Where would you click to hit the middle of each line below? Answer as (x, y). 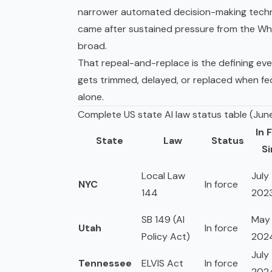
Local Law (163, 176)
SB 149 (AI (163, 220)
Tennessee (105, 263)
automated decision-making (184, 12)
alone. (91, 97)
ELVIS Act (162, 263)
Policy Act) (166, 237)
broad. (92, 46)
